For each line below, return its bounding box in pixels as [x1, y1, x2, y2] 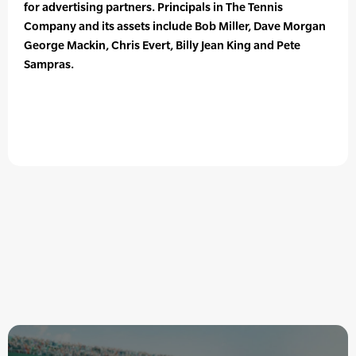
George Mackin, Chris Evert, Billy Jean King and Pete [24, 38, 300, 52]
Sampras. [24, 57, 74, 72]
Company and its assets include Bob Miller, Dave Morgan [24, 19, 326, 33]
